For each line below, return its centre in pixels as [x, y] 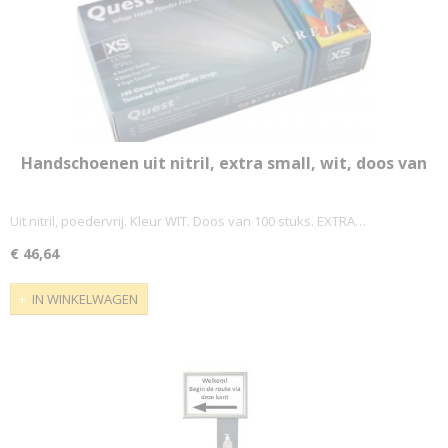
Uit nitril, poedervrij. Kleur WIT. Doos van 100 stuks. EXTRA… [188, 221]
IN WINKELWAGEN [85, 299]
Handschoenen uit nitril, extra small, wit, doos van [224, 162]
